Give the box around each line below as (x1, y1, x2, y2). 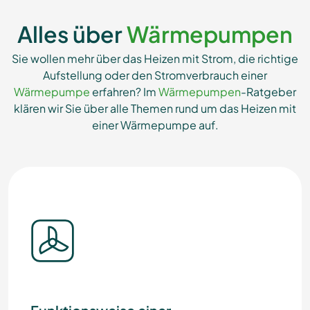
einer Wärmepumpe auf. (91, 118, 219, 132)
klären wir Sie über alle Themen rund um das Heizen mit (14, 101, 296, 116)
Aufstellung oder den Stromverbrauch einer (43, 68, 267, 82)
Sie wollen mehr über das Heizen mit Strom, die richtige (12, 51, 298, 66)
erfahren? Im (90, 84, 158, 99)
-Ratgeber (241, 84, 296, 99)
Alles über (17, 20, 127, 48)
